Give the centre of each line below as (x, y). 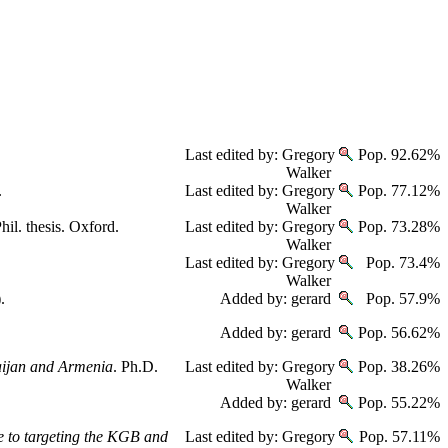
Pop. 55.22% (397, 402)
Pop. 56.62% (397, 332)
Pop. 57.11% (397, 436)
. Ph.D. (135, 366)
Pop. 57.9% (401, 298)
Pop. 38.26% (397, 366)
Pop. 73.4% (401, 262)
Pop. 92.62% (397, 154)
